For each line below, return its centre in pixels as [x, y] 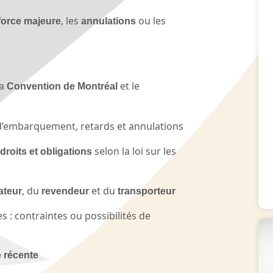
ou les [151, 21]
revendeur [65, 191]
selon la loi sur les [134, 151]
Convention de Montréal [62, 87]
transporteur [147, 191]
